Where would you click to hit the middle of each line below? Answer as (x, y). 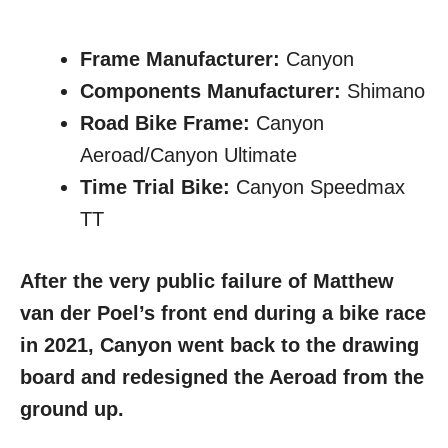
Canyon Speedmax (320, 187)
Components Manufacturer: (210, 91)
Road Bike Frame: (168, 123)
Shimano (383, 91)
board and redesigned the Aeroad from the (222, 377)
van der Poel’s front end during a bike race (223, 313)
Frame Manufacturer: (180, 59)
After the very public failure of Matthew (207, 281)
